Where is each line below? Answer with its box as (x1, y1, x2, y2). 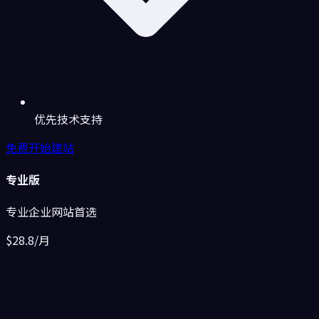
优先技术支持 (34, 110, 103, 127)
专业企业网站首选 (6, 203, 97, 221)
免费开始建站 (6, 138, 74, 156)
